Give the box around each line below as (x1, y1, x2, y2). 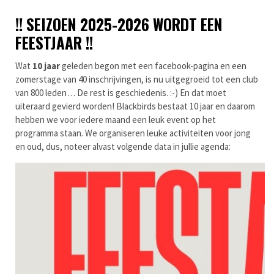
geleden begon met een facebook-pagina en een (60, 60, 246, 72)
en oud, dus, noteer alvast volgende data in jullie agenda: (15, 141, 231, 153)
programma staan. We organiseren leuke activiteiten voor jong (15, 127, 251, 139)
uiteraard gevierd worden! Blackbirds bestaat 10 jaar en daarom (15, 100, 255, 113)
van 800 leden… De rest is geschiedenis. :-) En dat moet (15, 87, 226, 99)
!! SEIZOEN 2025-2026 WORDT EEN (15, 13, 223, 36)
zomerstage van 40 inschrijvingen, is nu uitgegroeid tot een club (15, 73, 258, 86)
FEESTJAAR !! (15, 31, 93, 54)
